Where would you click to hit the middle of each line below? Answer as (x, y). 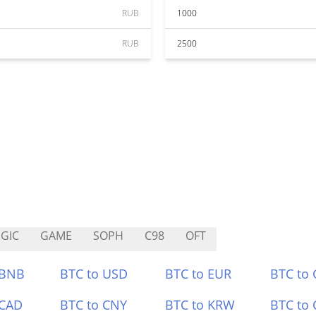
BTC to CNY (94, 305)
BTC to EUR (198, 274)
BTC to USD (94, 274)
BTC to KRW (200, 305)
